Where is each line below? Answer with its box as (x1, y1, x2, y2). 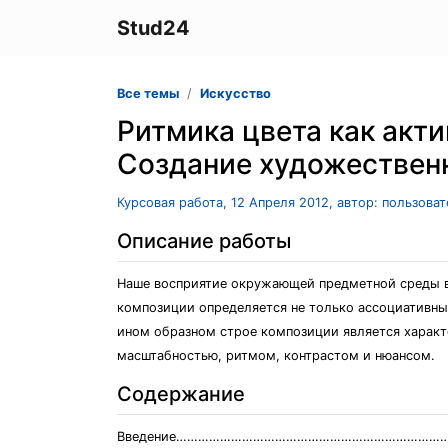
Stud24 (117, 16, 190, 40)
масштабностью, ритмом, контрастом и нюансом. (117, 348, 435, 363)
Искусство (200, 86, 271, 101)
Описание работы (117, 229, 291, 253)
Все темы (117, 86, 179, 101)
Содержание (117, 382, 245, 406)
